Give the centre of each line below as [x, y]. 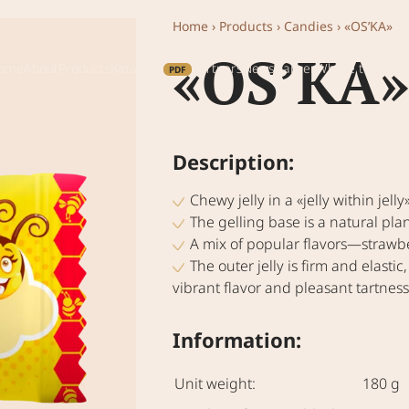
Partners [217, 68]
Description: [233, 162]
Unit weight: [215, 383]
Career [295, 68]
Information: [236, 340]
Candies [308, 26]
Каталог [133, 68]
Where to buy [355, 68]
